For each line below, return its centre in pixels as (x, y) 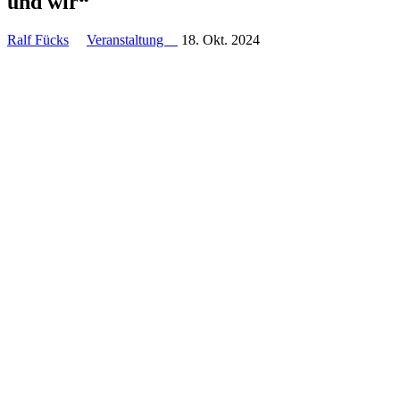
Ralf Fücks (38, 39)
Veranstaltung (132, 39)
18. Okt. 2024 (221, 39)
